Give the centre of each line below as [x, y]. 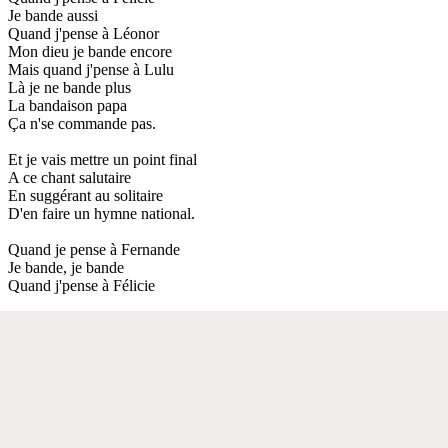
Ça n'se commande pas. [82, 123]
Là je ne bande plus [69, 87]
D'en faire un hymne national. [101, 213]
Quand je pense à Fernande [94, 249]
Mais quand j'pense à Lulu [91, 69]
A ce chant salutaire [69, 177]
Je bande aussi [53, 15]
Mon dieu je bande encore [90, 51]
